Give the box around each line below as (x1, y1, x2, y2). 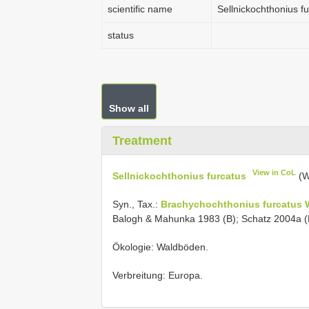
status (108, 30, 134, 41)
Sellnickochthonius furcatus (112, 170, 246, 181)
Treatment (112, 134, 172, 148)
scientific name (108, 3, 172, 14)
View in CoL (252, 168, 297, 177)
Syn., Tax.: (112, 198, 161, 210)
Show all (109, 103, 149, 114)
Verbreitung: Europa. (112, 269, 203, 281)
